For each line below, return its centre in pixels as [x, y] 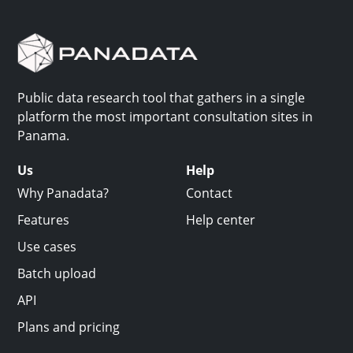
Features [43, 220]
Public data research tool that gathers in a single [161, 98]
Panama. [43, 136]
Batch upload [57, 274]
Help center [221, 220]
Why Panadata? [63, 193]
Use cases [47, 247]
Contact [209, 193]
